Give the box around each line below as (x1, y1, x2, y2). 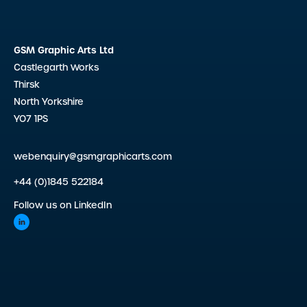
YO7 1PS (14, 113, 48, 125)
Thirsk (14, 79, 40, 91)
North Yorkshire (14, 96, 84, 108)
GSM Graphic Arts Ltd (14, 45, 114, 57)
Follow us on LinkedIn (14, 199, 112, 212)
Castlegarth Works (14, 62, 99, 74)
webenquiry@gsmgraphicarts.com (14, 151, 172, 163)
